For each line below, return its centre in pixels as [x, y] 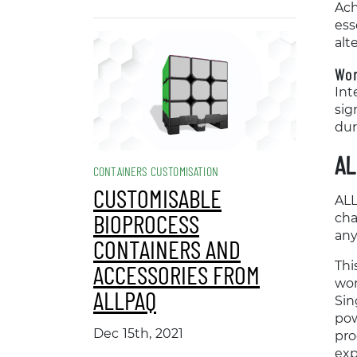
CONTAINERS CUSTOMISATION [156, 171]
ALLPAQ [125, 300]
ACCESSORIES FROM [177, 274]
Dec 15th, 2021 [139, 333]
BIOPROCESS [146, 223]
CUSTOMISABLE [157, 198]
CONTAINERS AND [167, 249]
